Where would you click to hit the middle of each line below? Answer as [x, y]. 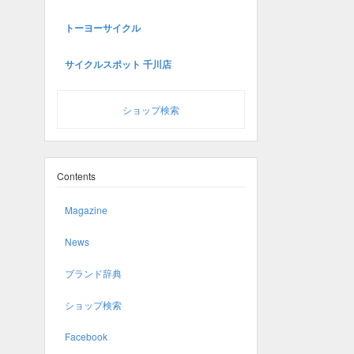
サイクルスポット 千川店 [118, 64]
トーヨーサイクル [103, 28]
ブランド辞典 [93, 273]
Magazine [86, 210]
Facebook [86, 336]
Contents [76, 176]
